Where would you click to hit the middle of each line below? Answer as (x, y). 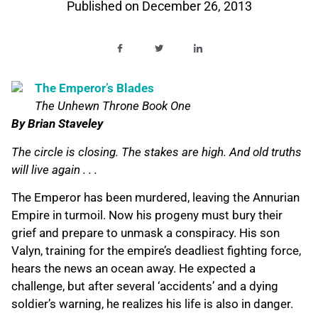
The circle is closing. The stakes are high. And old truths (157, 152)
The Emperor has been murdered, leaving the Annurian (155, 198)
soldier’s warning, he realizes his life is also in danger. (152, 304)
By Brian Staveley (57, 124)
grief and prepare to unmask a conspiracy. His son (146, 233)
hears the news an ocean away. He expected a (133, 269)
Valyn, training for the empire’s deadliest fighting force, (156, 251)
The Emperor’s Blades (94, 88)
